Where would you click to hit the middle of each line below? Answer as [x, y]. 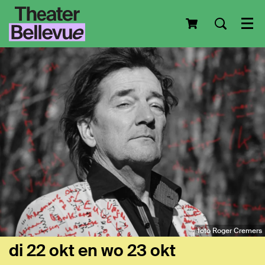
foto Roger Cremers [230, 231]
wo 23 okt [138, 251]
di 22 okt [43, 251]
